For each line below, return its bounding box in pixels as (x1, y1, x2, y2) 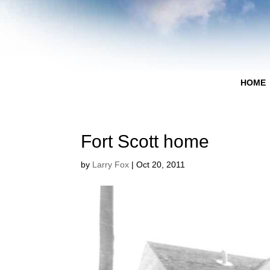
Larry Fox (92, 159, 130, 169)
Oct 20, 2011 (136, 159, 186, 169)
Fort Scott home (81, 131, 210, 151)
